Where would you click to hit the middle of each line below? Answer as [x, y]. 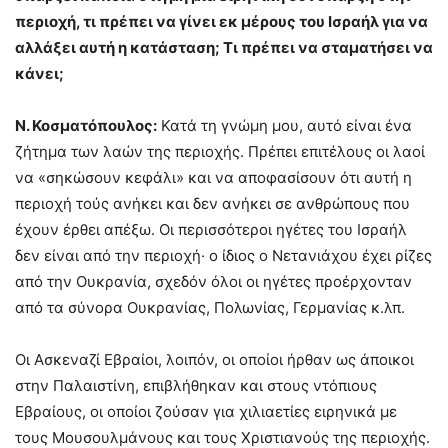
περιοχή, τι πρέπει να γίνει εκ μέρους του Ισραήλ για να [221, 21]
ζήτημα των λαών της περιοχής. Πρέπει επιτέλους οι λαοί [220, 151]
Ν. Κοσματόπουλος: [86, 125]
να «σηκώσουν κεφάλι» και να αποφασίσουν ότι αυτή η [213, 177]
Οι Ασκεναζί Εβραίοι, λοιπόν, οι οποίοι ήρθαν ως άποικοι [214, 359]
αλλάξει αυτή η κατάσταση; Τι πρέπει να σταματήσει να [224, 47]
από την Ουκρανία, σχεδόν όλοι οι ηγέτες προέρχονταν [213, 281]
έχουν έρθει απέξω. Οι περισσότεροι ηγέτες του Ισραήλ [211, 229]
